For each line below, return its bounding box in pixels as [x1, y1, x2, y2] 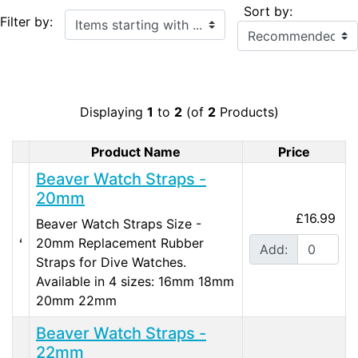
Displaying [79, 103, 147, 120]
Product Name [91, 143, 181, 160]
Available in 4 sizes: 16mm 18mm [36, 272, 234, 289]
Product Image [20, 152, 111, 169]
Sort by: [244, 2, 292, 19]
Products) [215, 103, 279, 120]
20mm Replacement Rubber [36, 234, 204, 251]
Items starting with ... [64, 10, 191, 26]
